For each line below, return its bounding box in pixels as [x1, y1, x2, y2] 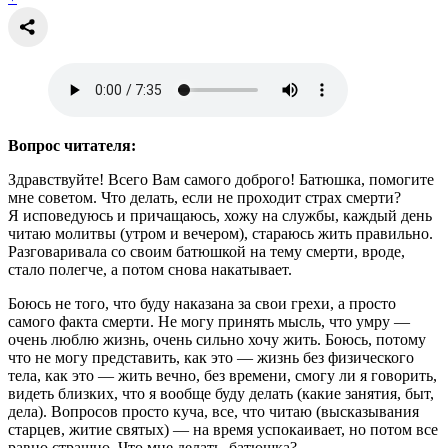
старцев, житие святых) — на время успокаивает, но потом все [8, 420, 438, 438]
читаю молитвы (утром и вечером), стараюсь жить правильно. [8, 224, 433, 242]
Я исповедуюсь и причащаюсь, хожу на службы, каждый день [8, 206, 432, 224]
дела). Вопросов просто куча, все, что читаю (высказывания [8, 402, 419, 420]
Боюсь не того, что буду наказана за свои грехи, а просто [8, 294, 396, 312]
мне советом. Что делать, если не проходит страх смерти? [8, 188, 401, 206]
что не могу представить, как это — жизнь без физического [8, 348, 414, 366]
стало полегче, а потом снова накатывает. [8, 260, 292, 278]
